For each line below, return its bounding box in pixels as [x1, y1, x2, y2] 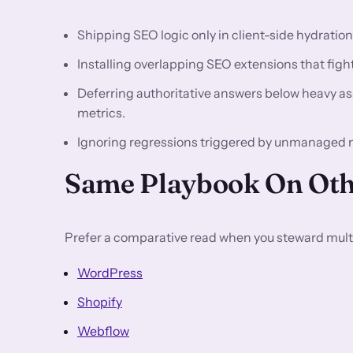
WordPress [77, 264, 143, 281]
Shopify [77, 293, 122, 310]
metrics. [77, 104, 125, 121]
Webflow [77, 322, 129, 339]
